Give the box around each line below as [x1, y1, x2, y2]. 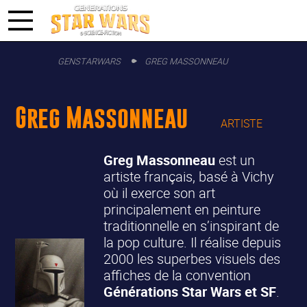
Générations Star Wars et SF [103, 282, 277, 301]
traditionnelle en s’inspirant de [103, 216, 280, 235]
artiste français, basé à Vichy [103, 167, 275, 186]
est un [215, 150, 256, 169]
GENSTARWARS [58, 55, 121, 68]
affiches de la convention [103, 265, 251, 284]
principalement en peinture [103, 199, 261, 219]
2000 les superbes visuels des [103, 249, 281, 268]
